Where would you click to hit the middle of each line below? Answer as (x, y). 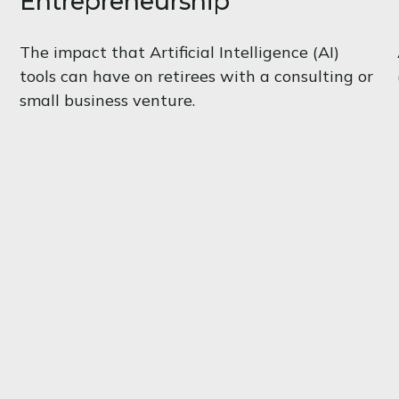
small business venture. (108, 100)
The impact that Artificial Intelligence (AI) (180, 52)
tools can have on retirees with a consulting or (197, 76)
